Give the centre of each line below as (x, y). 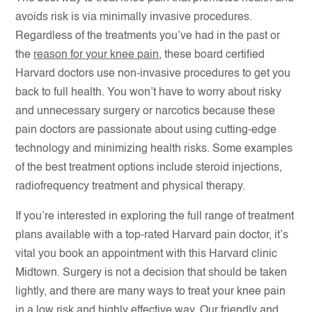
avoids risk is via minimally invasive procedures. (134, 17)
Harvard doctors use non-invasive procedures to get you (153, 74)
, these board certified (212, 55)
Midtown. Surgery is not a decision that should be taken (151, 273)
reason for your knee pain (96, 55)
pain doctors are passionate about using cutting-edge (146, 130)
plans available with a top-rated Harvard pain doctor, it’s (152, 235)
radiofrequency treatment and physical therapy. (131, 187)
